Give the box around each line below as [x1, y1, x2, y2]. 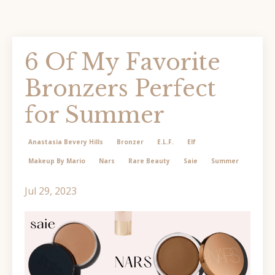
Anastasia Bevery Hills [28, 137, 103, 146]
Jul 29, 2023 [25, 184, 77, 198]
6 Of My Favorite [25, 48, 220, 76]
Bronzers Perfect [25, 75, 216, 103]
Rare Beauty [128, 157, 170, 165]
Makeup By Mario [28, 157, 85, 165]
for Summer [25, 101, 165, 129]
